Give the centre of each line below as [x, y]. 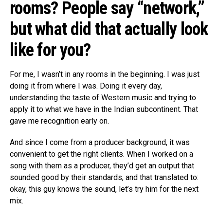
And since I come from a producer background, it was [100, 142]
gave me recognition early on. [59, 121]
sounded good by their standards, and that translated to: [104, 177]
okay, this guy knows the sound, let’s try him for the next [104, 189]
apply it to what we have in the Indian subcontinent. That [104, 109]
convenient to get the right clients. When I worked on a [101, 154]
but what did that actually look [109, 29]
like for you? [50, 50]
